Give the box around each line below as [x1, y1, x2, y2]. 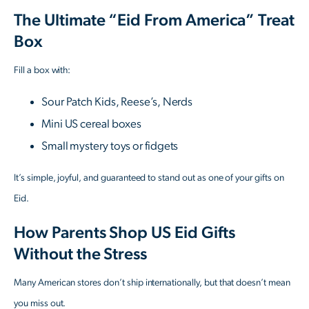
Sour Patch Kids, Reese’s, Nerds [41, 96, 193, 108]
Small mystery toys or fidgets [41, 140, 179, 152]
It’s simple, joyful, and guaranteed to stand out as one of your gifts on [14, 173, 284, 183]
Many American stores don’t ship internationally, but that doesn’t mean [14, 278, 290, 288]
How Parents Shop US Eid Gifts [14, 225, 235, 242]
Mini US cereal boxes [41, 118, 142, 130]
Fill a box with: [14, 66, 71, 76]
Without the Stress [14, 246, 148, 263]
